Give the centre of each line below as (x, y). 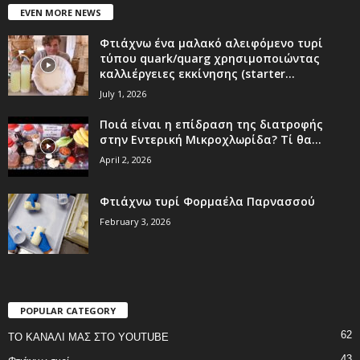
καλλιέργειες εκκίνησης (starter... (197, 73)
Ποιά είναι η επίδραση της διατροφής (211, 124)
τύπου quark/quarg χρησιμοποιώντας (210, 58)
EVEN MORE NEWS (61, 12)
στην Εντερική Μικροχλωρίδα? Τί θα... (211, 139)
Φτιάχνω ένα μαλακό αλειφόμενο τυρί (211, 43)
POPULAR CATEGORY (68, 311)
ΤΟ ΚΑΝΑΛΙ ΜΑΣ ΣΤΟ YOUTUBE (88, 337)
